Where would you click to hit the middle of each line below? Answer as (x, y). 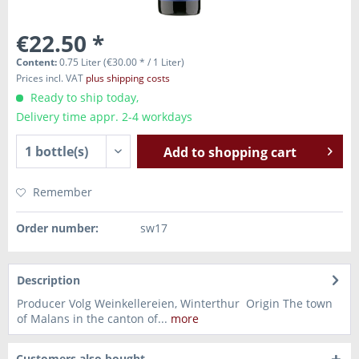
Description (48, 280)
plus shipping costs (128, 78)
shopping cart (253, 152)
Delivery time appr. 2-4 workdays (104, 117)
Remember (63, 192)
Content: (38, 62)
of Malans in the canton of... (92, 319)
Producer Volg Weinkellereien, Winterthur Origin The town (175, 303)
